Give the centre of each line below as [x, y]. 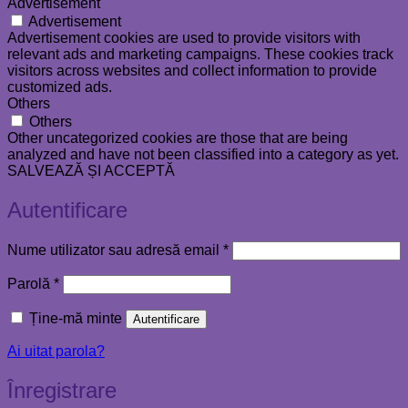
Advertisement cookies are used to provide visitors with [184, 38]
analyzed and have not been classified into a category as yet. [203, 155]
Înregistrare [62, 390]
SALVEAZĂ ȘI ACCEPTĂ [91, 171]
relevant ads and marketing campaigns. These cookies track [200, 55]
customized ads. [60, 87]
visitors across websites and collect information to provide [192, 71]
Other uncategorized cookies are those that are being [178, 138]
